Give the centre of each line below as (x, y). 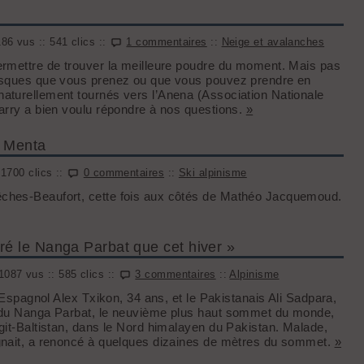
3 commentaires (175, 274)
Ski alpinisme (212, 173)
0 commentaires (124, 173)
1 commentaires (167, 42)
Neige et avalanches (273, 42)
